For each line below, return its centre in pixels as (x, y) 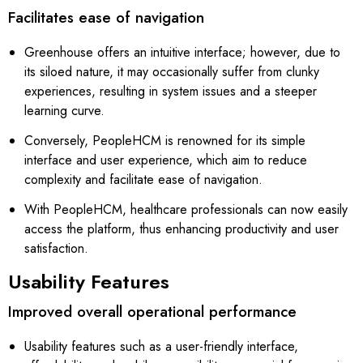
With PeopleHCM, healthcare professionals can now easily (186, 209)
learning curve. (67, 110)
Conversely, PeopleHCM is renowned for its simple (165, 140)
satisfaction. (58, 248)
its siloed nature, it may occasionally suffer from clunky (172, 71)
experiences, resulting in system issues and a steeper (171, 91)
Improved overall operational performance (156, 311)
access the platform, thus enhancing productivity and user (181, 228)
